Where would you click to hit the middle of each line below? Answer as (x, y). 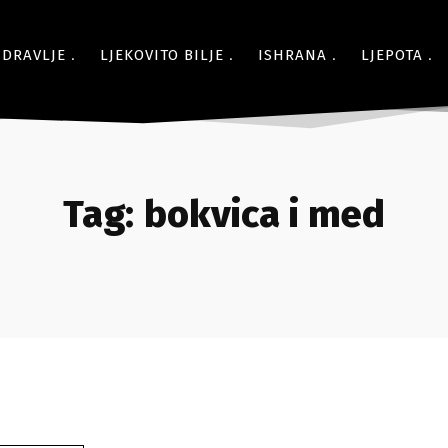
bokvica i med (264, 214)
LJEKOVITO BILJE (162, 55)
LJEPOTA (392, 55)
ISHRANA (292, 55)
